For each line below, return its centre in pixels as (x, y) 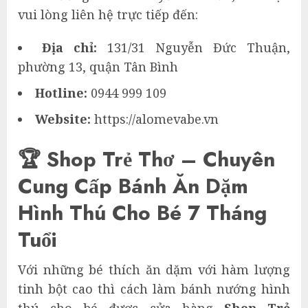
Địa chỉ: (75, 47)
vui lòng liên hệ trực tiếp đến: (108, 14)
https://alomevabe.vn (156, 119)
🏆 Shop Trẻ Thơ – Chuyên (146, 159)
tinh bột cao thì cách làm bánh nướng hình (154, 288)
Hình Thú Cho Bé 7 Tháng (142, 212)
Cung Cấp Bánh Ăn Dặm (133, 186)
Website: (65, 119)
